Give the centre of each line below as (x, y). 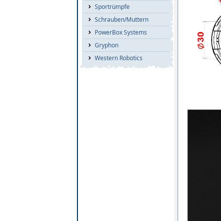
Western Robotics (119, 58)
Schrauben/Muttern (122, 19)
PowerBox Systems (121, 32)
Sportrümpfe (112, 7)
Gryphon (107, 45)
